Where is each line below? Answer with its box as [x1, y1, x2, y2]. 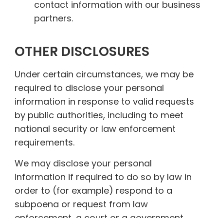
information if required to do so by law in [15, 170, 192, 183]
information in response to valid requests [15, 95, 194, 108]
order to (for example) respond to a [15, 184, 172, 197]
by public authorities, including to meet [15, 109, 183, 122]
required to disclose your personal [15, 82, 164, 94]
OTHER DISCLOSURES [15, 42, 149, 61]
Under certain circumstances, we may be [15, 68, 194, 81]
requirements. [15, 136, 74, 149]
